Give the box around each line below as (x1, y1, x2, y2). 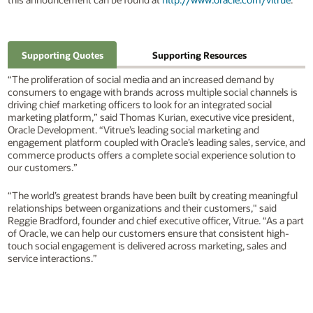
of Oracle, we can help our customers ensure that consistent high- (7, 226, 289, 240)
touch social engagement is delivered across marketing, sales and (7, 239, 286, 253)
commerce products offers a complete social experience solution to (7, 147, 296, 161)
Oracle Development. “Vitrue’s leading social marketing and (7, 122, 259, 136)
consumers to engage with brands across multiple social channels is (7, 85, 298, 99)
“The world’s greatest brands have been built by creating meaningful (7, 189, 298, 203)
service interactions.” (7, 252, 97, 265)
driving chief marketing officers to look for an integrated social (7, 97, 272, 111)
